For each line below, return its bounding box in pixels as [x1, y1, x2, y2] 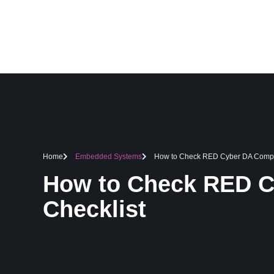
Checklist [43, 196, 146, 222]
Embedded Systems [75, 152, 142, 161]
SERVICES [224, 32, 258, 40]
